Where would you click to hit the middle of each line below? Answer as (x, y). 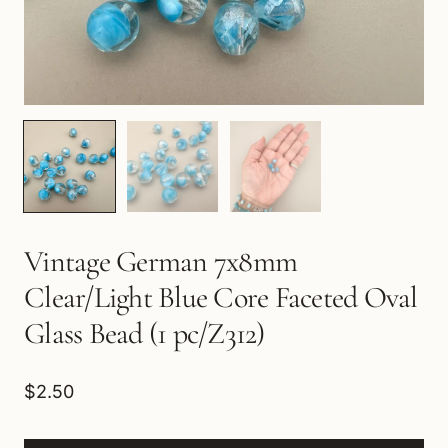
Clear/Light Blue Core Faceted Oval (221, 297)
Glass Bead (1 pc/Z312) (144, 333)
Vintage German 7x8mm (160, 261)
